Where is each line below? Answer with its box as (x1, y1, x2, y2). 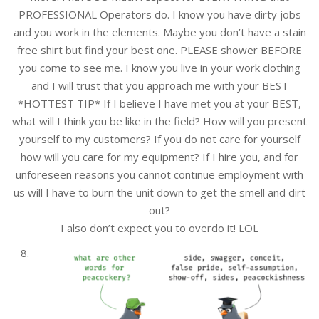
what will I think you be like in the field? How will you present (12, 113, 307, 128)
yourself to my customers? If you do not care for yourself (19, 131, 300, 146)
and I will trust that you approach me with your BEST (31, 78, 288, 93)
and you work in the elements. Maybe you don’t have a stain (13, 24, 306, 39)
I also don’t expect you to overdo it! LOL (61, 220, 258, 235)
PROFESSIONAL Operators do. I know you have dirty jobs (18, 6, 301, 21)
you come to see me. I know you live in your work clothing (19, 60, 300, 75)
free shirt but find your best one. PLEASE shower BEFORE (17, 42, 302, 57)
